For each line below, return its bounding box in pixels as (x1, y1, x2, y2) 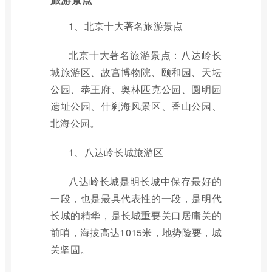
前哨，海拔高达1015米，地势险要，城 (50, 225, 222, 239)
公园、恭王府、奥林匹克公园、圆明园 (50, 82, 222, 96)
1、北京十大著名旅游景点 (69, 19, 183, 33)
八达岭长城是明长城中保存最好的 (69, 174, 222, 188)
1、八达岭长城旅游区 (69, 145, 163, 159)
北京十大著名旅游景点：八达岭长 (69, 48, 222, 62)
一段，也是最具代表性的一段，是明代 (50, 191, 222, 205)
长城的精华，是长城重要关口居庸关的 (50, 208, 222, 222)
